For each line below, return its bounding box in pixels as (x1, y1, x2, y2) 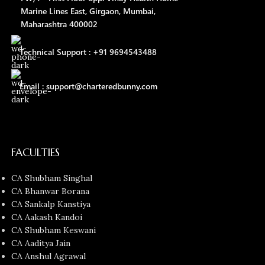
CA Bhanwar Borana (11, 186, 90, 197)
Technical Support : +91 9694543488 (20, 46, 157, 58)
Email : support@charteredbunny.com (20, 80, 158, 92)
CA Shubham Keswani (11, 225, 96, 236)
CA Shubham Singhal (11, 173, 93, 184)
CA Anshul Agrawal (11, 251, 86, 262)
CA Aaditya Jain (11, 238, 71, 249)
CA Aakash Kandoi (11, 212, 83, 223)
